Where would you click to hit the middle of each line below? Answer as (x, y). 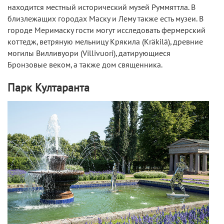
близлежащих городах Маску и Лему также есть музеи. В (105, 19)
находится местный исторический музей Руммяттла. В (101, 7)
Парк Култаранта (48, 88)
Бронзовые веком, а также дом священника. (85, 65)
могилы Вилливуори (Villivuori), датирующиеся (89, 53)
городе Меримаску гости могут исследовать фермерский (106, 30)
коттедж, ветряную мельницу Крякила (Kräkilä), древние (105, 42)
